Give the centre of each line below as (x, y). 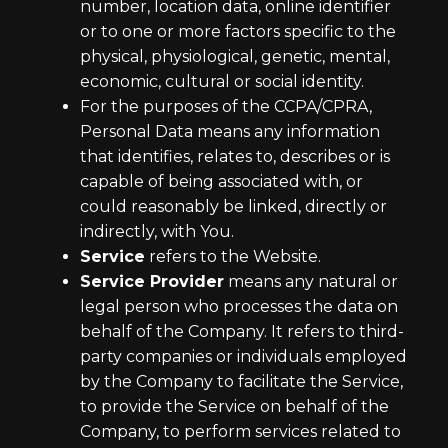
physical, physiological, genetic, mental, (235, 56)
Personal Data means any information (230, 131)
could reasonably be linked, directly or (233, 206)
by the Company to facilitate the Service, (241, 381)
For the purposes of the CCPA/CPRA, (226, 106)
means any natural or (311, 281)
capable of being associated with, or (221, 181)
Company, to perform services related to (240, 431)
